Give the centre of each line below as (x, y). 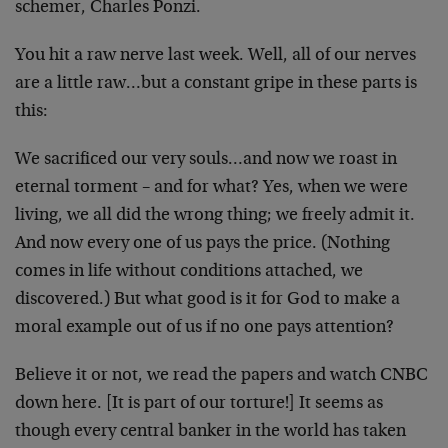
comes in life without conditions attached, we (189, 272)
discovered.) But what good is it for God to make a (207, 300)
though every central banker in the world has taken (210, 432)
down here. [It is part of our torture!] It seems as (199, 404)
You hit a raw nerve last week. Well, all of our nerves (215, 56)
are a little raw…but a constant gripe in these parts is (216, 84)
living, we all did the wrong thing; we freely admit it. (215, 216)
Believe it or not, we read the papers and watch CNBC (221, 376)
